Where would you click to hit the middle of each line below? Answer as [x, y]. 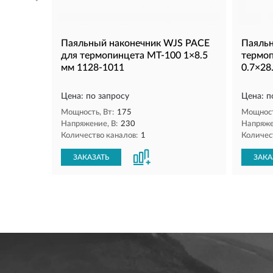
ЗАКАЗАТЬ [91, 157]
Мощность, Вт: [87, 112]
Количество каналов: [99, 135]
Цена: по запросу [95, 96]
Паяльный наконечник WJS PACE [135, 43]
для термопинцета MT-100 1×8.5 [134, 55]
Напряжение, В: [89, 124]
